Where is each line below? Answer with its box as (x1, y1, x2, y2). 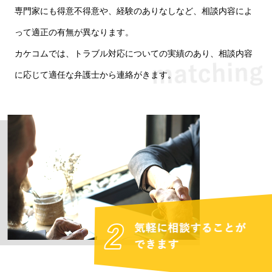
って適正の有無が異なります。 (15, 27, 134, 37)
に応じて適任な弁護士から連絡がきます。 (15, 69, 176, 80)
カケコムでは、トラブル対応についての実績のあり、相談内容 (15, 48, 253, 58)
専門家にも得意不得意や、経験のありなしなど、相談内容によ (15, 5, 253, 16)
